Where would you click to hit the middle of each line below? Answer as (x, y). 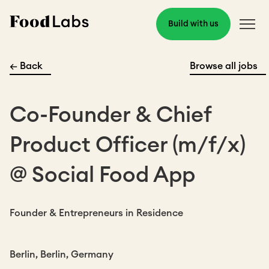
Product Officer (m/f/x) (128, 145)
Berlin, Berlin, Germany (62, 255)
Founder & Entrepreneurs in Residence (96, 213)
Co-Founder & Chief (110, 115)
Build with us (193, 24)
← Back (26, 66)
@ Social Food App (102, 175)
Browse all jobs (224, 66)
